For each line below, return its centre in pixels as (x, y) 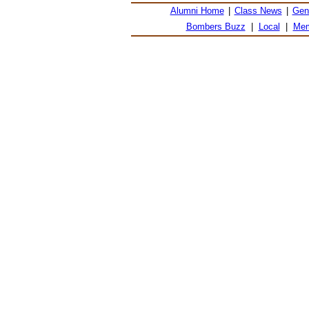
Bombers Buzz (216, 27)
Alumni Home (197, 11)
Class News (258, 11)
